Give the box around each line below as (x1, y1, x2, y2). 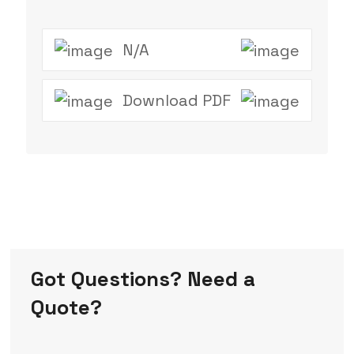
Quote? (30, 293, 102, 321)
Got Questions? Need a (30, 265, 255, 292)
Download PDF (122, 90, 231, 111)
